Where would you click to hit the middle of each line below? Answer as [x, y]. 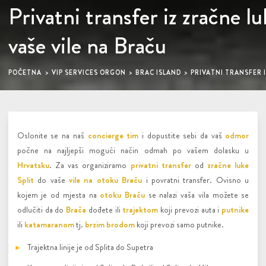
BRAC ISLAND [158, 72]
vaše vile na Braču [88, 45]
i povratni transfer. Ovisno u [196, 180]
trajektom [140, 210]
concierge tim [113, 136]
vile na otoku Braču [106, 180]
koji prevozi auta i [190, 210]
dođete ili [104, 210]
